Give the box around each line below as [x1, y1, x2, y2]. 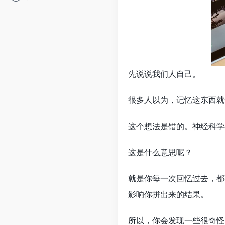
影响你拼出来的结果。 [128, 189, 208, 199]
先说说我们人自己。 [128, 69, 200, 79]
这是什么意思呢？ [128, 147, 192, 157]
